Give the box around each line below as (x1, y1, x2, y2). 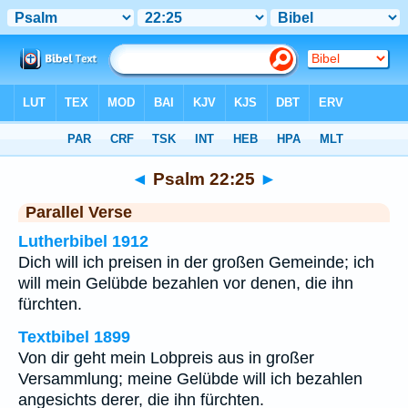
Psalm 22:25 (148, 168, 260, 189)
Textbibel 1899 (18, 328, 130, 346)
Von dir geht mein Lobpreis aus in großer (18, 349, 314, 367)
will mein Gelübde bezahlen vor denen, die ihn (18, 274, 353, 292)
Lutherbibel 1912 (18, 232, 148, 250)
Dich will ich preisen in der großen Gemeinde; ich (18, 253, 374, 271)
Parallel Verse (25, 203, 132, 221)
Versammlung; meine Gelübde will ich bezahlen (18, 370, 362, 388)
